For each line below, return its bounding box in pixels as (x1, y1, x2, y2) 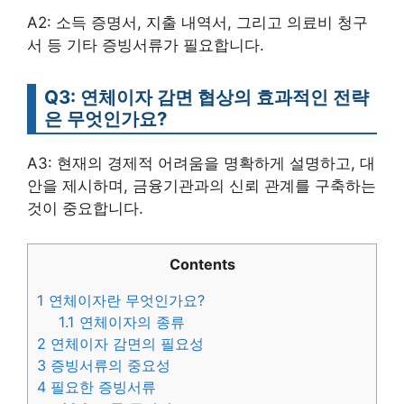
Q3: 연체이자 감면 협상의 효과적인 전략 (44, 86, 369, 108)
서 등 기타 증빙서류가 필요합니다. (27, 36, 264, 54)
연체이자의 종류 (75, 312, 186, 331)
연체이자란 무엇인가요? (44, 290, 205, 309)
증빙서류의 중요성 (46, 355, 170, 374)
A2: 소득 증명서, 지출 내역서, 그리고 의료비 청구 (27, 14, 368, 32)
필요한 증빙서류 (46, 377, 156, 396)
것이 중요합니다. (27, 199, 143, 217)
